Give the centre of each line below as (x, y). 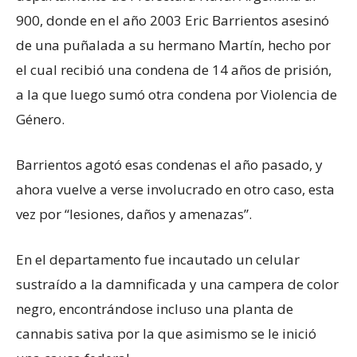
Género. (40, 119)
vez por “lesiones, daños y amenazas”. (134, 214)
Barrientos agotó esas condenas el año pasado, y (169, 164)
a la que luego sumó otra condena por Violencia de (177, 94)
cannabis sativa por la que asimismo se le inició (166, 333)
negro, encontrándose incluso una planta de (155, 308)
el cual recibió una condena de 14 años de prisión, (174, 69)
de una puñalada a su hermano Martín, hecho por (173, 45)
